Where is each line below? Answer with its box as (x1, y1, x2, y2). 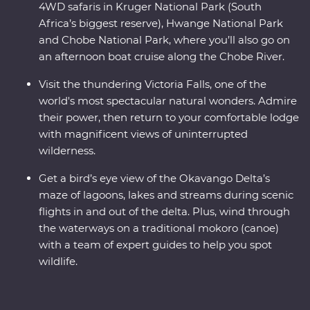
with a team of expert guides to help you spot (39, 238, 272, 252)
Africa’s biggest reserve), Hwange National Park (39, 17, 283, 30)
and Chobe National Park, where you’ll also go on (39, 33, 290, 47)
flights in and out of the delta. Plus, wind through (39, 205, 290, 219)
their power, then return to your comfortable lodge (39, 111, 299, 125)
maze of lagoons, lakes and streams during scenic (39, 188, 293, 202)
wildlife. (39, 255, 77, 268)
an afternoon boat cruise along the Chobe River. (39, 50, 284, 64)
